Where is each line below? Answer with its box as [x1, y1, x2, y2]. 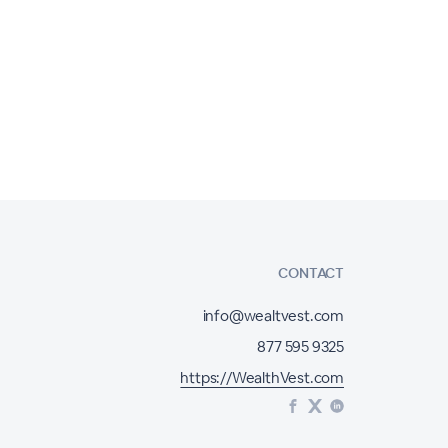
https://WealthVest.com [180, 368, 344, 388]
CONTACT [278, 264, 344, 283]
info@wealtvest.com [202, 306, 344, 326]
